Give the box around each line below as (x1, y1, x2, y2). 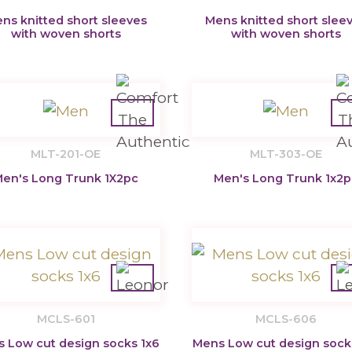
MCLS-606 (255, 311, 317, 326)
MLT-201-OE (31, 146, 101, 161)
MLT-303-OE (249, 146, 322, 161)
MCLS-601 (36, 311, 95, 326)
